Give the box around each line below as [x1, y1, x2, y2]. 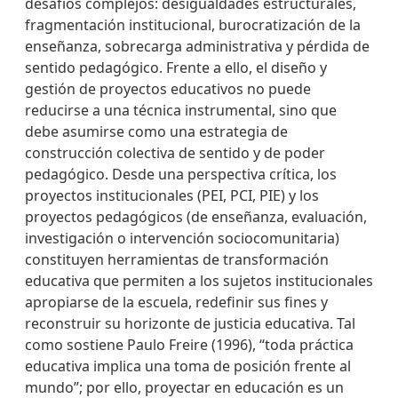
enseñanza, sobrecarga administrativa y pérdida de [25, 36, 370, 56]
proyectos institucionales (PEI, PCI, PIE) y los [25, 186, 319, 205]
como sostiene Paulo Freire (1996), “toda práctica [25, 335, 354, 354]
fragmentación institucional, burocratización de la [25, 15, 361, 35]
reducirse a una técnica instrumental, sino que [25, 100, 337, 120]
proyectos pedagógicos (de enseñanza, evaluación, [25, 207, 367, 227]
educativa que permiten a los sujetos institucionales [25, 271, 373, 291]
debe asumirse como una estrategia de [25, 122, 288, 141]
